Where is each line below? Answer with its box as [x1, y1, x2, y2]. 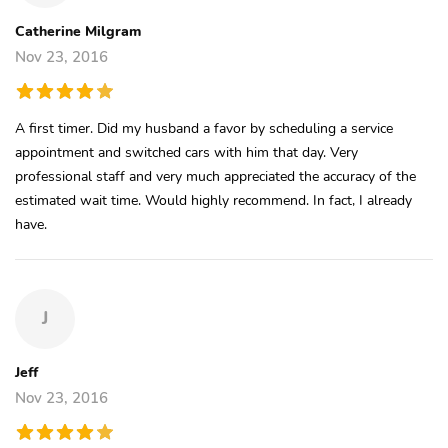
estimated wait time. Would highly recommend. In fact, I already [15, 189, 412, 210]
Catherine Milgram [15, 20, 141, 41]
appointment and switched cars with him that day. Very [15, 141, 358, 162]
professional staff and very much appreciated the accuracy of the [15, 165, 416, 186]
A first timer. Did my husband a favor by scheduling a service [15, 117, 393, 138]
